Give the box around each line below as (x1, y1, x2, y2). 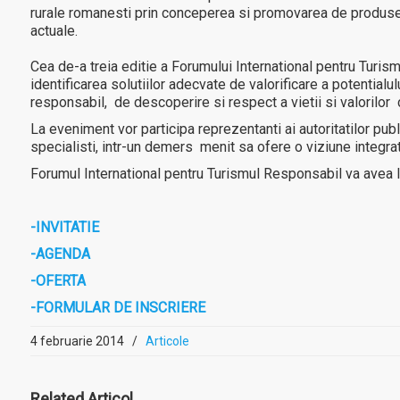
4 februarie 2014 (29, 333, 124, 348)
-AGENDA (29, 245, 90, 262)
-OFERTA (29, 271, 86, 289)
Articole (145, 333, 189, 348)
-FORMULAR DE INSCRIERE (29, 298, 205, 316)
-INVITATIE (29, 218, 99, 236)
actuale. (29, 21, 78, 39)
